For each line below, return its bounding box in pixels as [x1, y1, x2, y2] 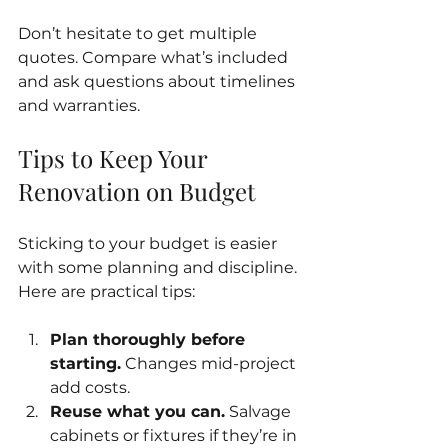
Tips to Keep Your [18, 141, 213, 174]
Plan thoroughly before [50, 329, 250, 349]
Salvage [225, 401, 295, 421]
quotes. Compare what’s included [18, 47, 292, 67]
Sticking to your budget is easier [18, 233, 281, 253]
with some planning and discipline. [18, 257, 301, 277]
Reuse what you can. [50, 401, 225, 421]
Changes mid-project [121, 353, 300, 373]
